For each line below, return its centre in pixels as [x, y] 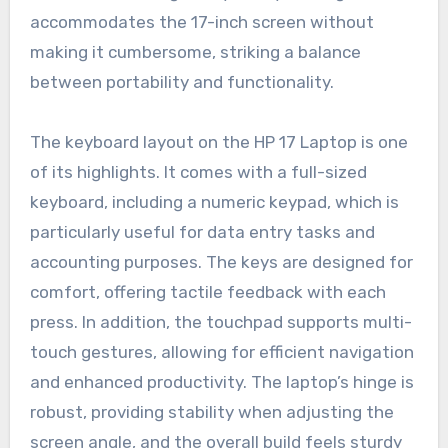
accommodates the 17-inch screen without [201, 21]
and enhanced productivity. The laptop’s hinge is [221, 381]
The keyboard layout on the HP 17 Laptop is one [218, 141]
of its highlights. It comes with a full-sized [198, 171]
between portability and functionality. [181, 81]
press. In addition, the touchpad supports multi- [220, 321]
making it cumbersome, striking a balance [195, 51]
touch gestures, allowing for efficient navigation [221, 351]
